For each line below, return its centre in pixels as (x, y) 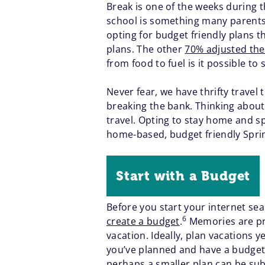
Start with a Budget (183, 176)
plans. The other (146, 49)
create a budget (143, 222)
